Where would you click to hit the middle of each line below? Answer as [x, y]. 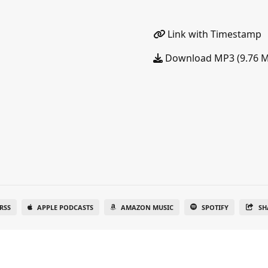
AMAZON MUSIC [147, 207]
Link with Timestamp [213, 34]
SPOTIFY [215, 207]
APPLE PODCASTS [66, 207]
